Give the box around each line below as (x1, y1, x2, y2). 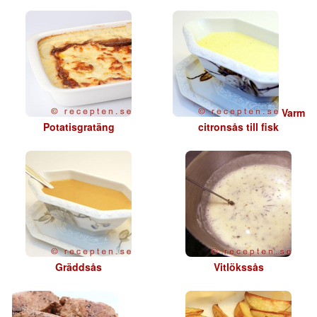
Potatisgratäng (42, 120, 115, 134)
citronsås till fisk (198, 120, 279, 134)
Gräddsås (55, 260, 102, 275)
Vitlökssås (213, 260, 264, 275)
